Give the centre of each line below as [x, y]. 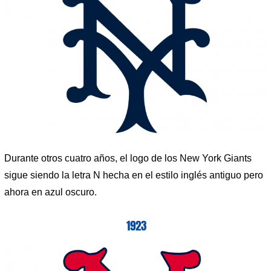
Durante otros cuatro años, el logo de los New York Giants [128, 158]
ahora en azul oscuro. [51, 192]
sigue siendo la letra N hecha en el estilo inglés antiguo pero [134, 175]
